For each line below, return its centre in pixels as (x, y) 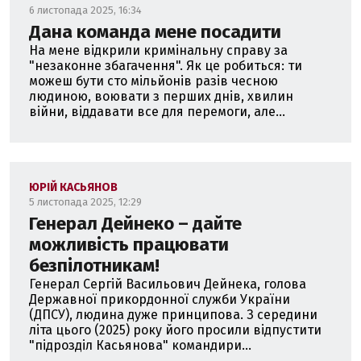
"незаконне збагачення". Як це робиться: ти (166, 65)
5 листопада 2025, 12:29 (85, 201)
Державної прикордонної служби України (160, 299)
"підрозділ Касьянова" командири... (140, 345)
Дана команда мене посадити (155, 31)
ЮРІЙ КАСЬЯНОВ (73, 187)
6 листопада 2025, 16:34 (85, 10)
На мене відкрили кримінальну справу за (158, 50)
